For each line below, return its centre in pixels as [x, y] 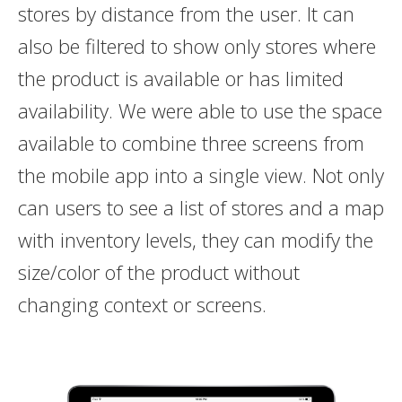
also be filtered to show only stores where [197, 46]
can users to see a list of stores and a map [201, 208]
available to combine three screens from [191, 143]
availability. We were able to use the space [200, 111]
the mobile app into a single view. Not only [201, 175]
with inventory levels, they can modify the [195, 240]
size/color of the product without [158, 272]
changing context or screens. [142, 305]
